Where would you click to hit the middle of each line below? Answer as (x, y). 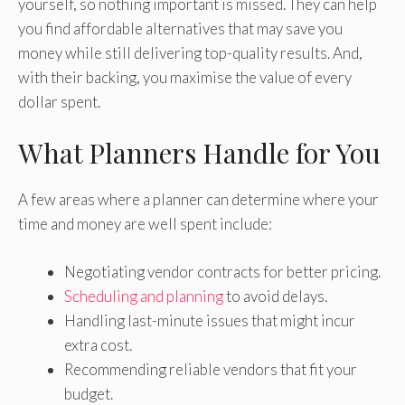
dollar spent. (59, 101)
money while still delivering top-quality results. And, (190, 52)
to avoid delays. (275, 296)
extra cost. (98, 344)
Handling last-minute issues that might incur (210, 320)
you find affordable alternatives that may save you (180, 28)
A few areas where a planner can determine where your (198, 200)
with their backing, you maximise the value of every (185, 77)
